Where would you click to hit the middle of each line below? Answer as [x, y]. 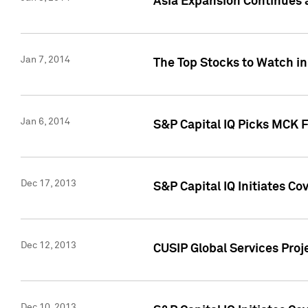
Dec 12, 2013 [48, 246]
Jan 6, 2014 [45, 122]
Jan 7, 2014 [45, 60]
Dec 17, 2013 [48, 184]
